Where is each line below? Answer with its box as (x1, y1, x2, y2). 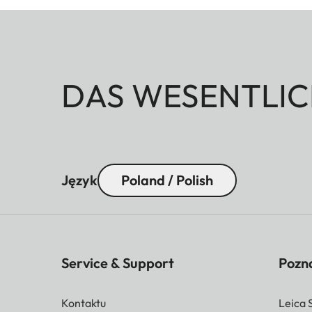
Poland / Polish (121, 171, 213, 189)
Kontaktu (61, 296, 106, 311)
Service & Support (61, 254, 174, 272)
